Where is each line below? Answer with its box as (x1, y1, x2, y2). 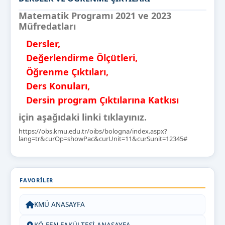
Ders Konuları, (19, 80, 90, 92)
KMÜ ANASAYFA (34, 200, 85, 209)
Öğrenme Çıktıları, (19, 66, 108, 78)
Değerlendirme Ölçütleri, (19, 52, 138, 64)
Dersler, (19, 38, 60, 50)
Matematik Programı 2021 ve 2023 (19, 10, 171, 22)
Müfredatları (19, 20, 76, 33)
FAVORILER (20, 176, 54, 184)
